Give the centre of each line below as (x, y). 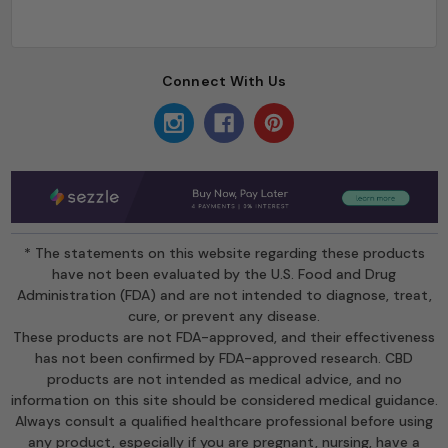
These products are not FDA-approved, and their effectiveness (224, 337)
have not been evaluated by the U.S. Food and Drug (224, 274)
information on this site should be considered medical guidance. (224, 400)
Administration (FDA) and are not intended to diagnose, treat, (224, 295)
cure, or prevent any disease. (224, 316)
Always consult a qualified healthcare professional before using (224, 421)
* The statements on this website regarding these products (224, 253)
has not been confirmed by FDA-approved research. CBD (224, 358)
